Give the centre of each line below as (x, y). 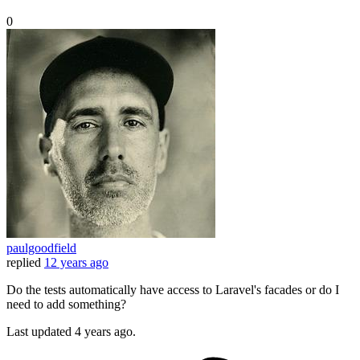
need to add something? (66, 305)
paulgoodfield (41, 248)
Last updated (41, 332)
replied (24, 263)
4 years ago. (105, 332)
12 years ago (76, 263)
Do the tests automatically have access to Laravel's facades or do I (173, 290)
